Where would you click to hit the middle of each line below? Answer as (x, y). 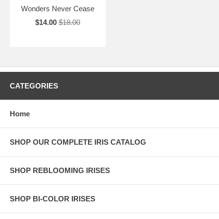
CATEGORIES (34, 86)
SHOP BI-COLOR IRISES (53, 198)
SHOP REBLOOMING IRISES (60, 170)
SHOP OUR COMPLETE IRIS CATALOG (78, 142)
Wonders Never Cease (57, 8)
